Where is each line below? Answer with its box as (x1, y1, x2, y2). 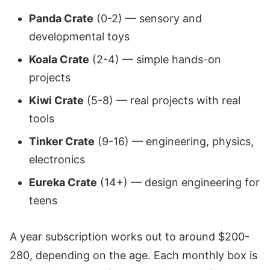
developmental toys (29, 30, 130, 43)
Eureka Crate (29, 176, 97, 189)
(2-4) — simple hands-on (89, 53, 221, 66)
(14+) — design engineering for (97, 176, 260, 189)
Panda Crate (29, 12, 93, 25)
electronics (29, 153, 85, 166)
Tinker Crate (29, 135, 95, 148)
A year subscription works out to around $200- (10, 230, 250, 243)
